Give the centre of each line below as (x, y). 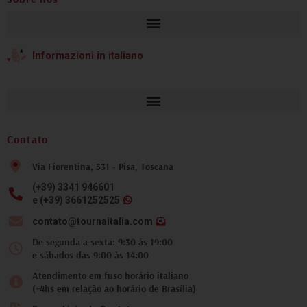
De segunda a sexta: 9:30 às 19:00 (102, 242)
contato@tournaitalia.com (93, 221)
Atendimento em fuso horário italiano (110, 276)
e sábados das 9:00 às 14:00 (90, 255)
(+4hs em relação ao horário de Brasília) (114, 289)
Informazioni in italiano (88, 55)
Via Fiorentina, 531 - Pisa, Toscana (103, 166)
